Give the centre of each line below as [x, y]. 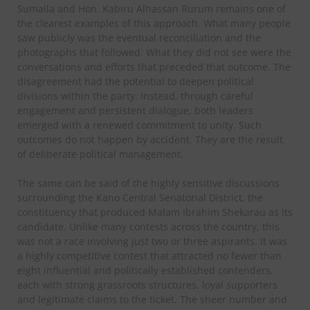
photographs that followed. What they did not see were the [154, 52]
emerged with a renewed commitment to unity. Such [139, 125]
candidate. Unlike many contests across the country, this [148, 226]
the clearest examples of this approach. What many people [154, 23]
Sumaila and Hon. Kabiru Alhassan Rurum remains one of [152, 8]
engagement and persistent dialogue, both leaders [135, 110]
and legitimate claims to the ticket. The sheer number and [152, 299]
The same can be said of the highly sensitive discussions [148, 183]
